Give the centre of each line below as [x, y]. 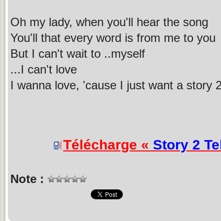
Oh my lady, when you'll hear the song [109, 22]
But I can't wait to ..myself [78, 53]
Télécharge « [108, 145]
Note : [29, 179]
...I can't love [44, 69]
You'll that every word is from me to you [113, 37]
